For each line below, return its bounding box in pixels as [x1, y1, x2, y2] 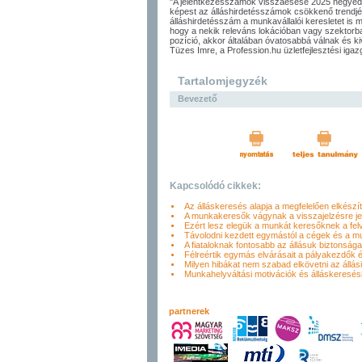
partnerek [169, 306, 214, 316]
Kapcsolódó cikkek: [170, 180, 261, 192]
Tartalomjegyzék [178, 74, 267, 87]
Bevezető [178, 94, 217, 103]
